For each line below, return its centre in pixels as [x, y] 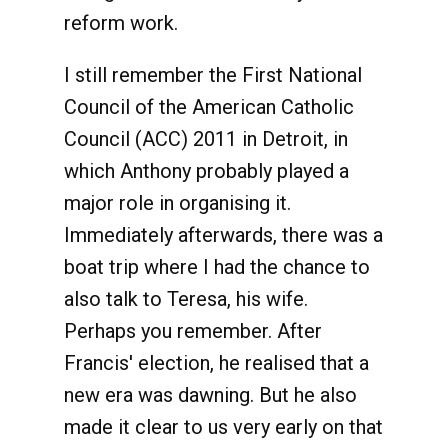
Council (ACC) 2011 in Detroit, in [206, 139]
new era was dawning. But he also [210, 395]
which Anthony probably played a [206, 171]
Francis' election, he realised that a [216, 363]
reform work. [121, 23]
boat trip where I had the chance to [217, 267]
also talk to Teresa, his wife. [186, 299]
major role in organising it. [177, 203]
